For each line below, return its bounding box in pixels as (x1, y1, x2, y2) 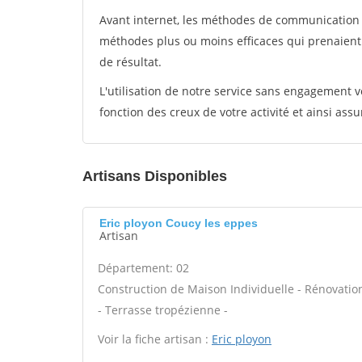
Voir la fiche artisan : (98, 331, 212, 347)
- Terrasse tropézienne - (98, 302, 228, 318)
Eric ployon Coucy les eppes (99, 217, 258, 229)
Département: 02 (98, 260, 189, 276)
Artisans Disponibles (82, 168, 227, 184)
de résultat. (99, 54, 162, 69)
